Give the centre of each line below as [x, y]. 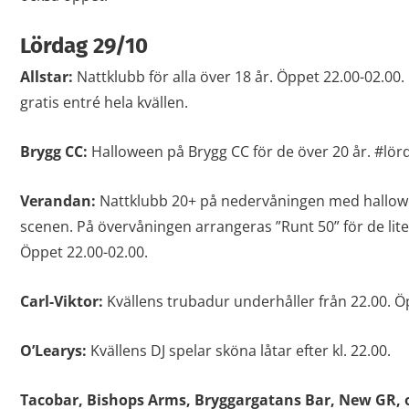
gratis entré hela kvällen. [104, 103]
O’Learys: [55, 351]
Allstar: [46, 77]
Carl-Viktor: [61, 302]
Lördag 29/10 [84, 46]
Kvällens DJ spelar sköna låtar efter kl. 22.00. [240, 351]
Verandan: [59, 201]
